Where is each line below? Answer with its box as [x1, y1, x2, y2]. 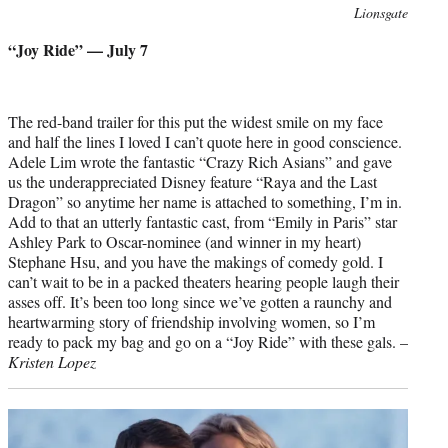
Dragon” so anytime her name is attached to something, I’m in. [8, 190, 402, 212]
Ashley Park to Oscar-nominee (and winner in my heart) [8, 230, 361, 252]
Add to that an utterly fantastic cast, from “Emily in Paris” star [8, 210, 397, 232]
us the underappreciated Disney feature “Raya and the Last [8, 170, 377, 192]
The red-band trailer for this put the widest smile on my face [8, 110, 383, 132]
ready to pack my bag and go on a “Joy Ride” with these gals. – [8, 330, 408, 352]
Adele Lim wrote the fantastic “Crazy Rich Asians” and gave [8, 150, 392, 172]
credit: [7, 23, 44, 43]
